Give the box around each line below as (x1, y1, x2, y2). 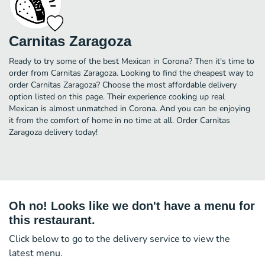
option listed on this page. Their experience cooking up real (9, 91, 225, 102)
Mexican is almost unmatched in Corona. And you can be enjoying (9, 102, 250, 114)
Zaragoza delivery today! (9, 126, 98, 138)
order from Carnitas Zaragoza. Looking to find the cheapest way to (9, 67, 254, 79)
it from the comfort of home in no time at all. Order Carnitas (9, 114, 230, 126)
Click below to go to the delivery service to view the (9, 232, 230, 245)
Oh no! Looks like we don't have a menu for (9, 199, 255, 212)
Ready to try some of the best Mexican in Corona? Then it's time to (9, 55, 254, 67)
